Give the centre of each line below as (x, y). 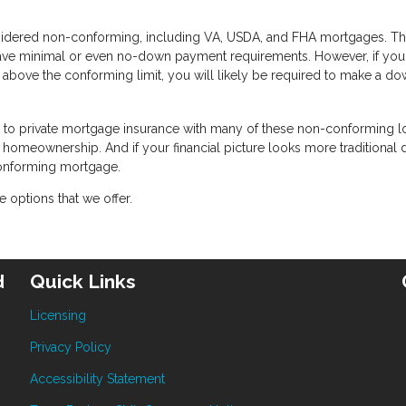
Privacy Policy (71, 347)
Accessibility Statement (98, 378)
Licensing (58, 315)
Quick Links (83, 281)
